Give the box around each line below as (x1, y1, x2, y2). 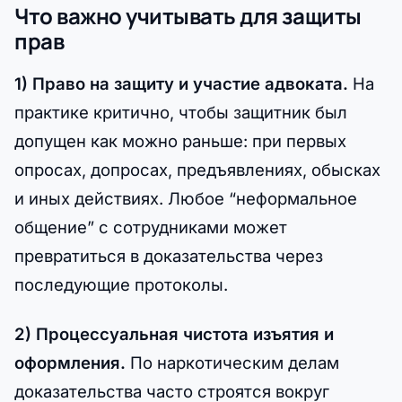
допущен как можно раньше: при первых (14, 131, 346, 152)
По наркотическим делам (126, 353, 339, 373)
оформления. (14, 353, 126, 373)
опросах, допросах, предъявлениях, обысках (14, 160, 380, 180)
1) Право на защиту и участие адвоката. (14, 74, 348, 94)
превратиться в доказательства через (14, 246, 323, 267)
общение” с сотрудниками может (14, 217, 287, 238)
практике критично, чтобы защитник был (14, 102, 347, 123)
